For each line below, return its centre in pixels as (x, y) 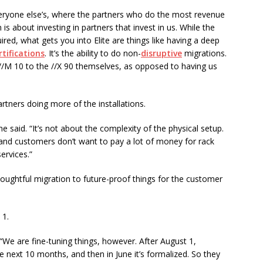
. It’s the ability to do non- (93, 53)
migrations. (204, 53)
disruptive (161, 53)
